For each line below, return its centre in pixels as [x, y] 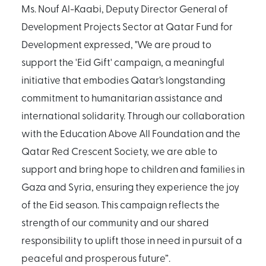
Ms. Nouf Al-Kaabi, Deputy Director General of [125, 8]
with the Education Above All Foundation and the [131, 133]
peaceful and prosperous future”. [96, 257]
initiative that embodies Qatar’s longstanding [123, 79]
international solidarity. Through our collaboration [133, 115]
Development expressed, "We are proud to [116, 44]
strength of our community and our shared [115, 222]
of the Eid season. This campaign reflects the [121, 204]
